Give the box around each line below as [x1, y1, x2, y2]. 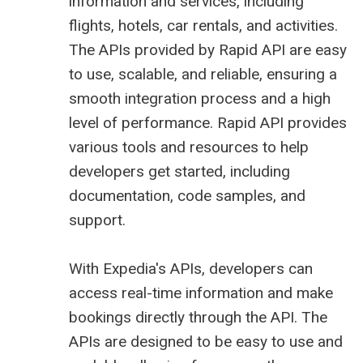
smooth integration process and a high [69, 89, 331, 109]
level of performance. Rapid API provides [69, 113, 347, 133]
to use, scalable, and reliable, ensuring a [69, 65, 337, 84]
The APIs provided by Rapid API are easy [69, 41, 347, 60]
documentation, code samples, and [69, 186, 305, 206]
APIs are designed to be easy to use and [69, 332, 343, 352]
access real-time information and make [69, 284, 333, 303]
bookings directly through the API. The [69, 308, 327, 327]
